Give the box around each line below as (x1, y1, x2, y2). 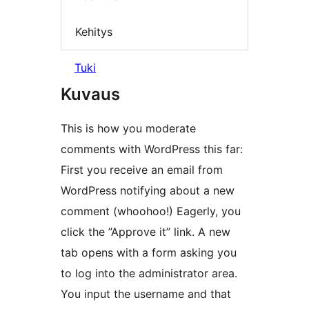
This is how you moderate (61, 121, 196, 136)
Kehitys (75, 24, 112, 39)
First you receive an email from (61, 163, 223, 177)
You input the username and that (61, 287, 231, 301)
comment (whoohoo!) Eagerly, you (61, 204, 241, 219)
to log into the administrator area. (61, 266, 237, 281)
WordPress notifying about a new (61, 183, 235, 198)
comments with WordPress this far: (61, 142, 243, 157)
